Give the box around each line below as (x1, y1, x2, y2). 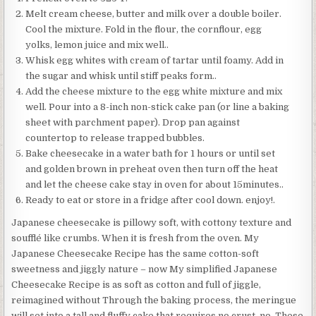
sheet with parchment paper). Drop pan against (25, 116, 241, 128)
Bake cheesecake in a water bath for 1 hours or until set (25, 147, 276, 159)
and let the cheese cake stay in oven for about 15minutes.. (25, 178, 284, 190)
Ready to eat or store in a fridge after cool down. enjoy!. (25, 194, 276, 205)
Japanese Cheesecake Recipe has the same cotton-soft (11, 248, 260, 259)
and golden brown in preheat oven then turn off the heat (25, 163, 279, 174)
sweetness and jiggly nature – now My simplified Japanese (11, 263, 278, 274)
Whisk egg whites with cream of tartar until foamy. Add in (25, 54, 284, 66)
